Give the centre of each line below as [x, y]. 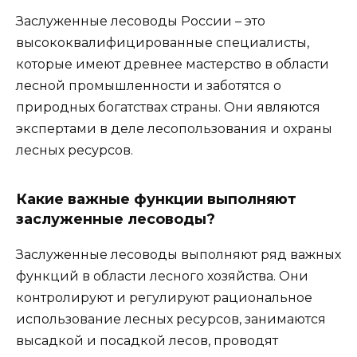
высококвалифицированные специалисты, [163, 42]
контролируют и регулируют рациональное [164, 297]
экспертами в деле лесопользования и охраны [174, 128]
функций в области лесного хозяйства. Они [162, 276]
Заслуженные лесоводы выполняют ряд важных [178, 254]
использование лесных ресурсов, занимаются [171, 319]
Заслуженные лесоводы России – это [141, 21]
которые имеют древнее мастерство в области [173, 64]
